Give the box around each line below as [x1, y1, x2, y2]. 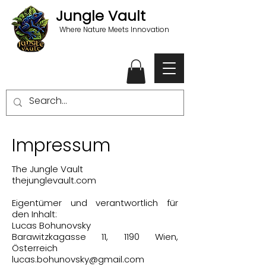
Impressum [12, 132, 110, 158]
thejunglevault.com [12, 173, 96, 186]
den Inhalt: [12, 207, 57, 220]
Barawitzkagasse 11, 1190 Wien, [12, 230, 178, 243]
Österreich [12, 241, 58, 254]
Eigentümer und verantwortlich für [12, 196, 178, 209]
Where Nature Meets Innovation [59, 24, 169, 34]
